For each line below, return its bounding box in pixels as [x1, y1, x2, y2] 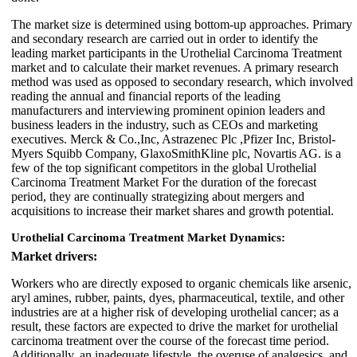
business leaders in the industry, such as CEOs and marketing [11, 117, 318, 131]
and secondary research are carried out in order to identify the [11, 31, 318, 45]
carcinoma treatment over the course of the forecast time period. [11, 333, 329, 347]
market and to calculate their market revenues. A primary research [11, 60, 339, 74]
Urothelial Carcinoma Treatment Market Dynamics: [11, 230, 285, 244]
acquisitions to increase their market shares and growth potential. [11, 203, 334, 218]
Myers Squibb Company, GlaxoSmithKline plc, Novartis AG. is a [11, 146, 341, 160]
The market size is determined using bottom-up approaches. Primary [11, 17, 352, 31]
